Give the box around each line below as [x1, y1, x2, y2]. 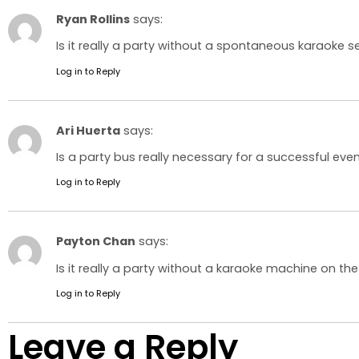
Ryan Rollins [56, 10, 130, 27]
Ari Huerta [56, 122, 120, 139]
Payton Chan [56, 233, 135, 250]
